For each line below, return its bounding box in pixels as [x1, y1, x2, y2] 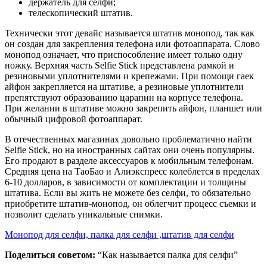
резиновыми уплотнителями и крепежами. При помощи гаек [5, 70, 254, 81]
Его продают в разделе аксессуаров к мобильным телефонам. [5, 155, 254, 166]
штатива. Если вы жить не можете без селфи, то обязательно [5, 187, 251, 198]
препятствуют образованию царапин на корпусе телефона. [5, 92, 243, 103]
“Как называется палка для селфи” [95, 249, 238, 260]
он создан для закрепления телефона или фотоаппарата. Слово [5, 38, 260, 49]
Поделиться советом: [5, 249, 95, 260]
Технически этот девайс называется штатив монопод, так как [5, 27, 254, 38]
